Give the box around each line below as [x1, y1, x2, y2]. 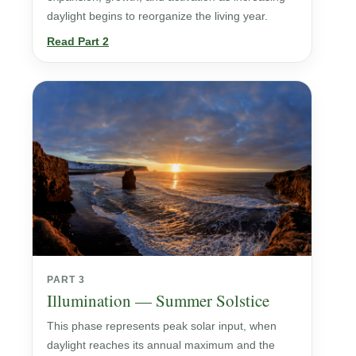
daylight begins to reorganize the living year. [47, 9, 268, 22]
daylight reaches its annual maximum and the [47, 338, 275, 351]
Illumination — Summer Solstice [47, 288, 269, 311]
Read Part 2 [47, 34, 109, 48]
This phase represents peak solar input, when [47, 319, 277, 332]
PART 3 [47, 273, 85, 285]
